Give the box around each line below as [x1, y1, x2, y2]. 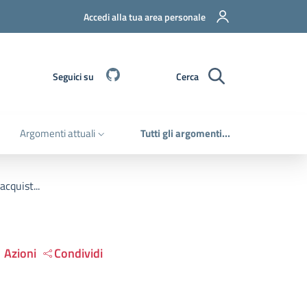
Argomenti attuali [20, 125, 95, 141]
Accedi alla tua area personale [84, 9, 206, 24]
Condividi [54, 243, 103, 262]
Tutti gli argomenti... [140, 125, 230, 141]
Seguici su [53, 69, 94, 84]
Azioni [4, 243, 36, 262]
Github [121, 66, 155, 84]
